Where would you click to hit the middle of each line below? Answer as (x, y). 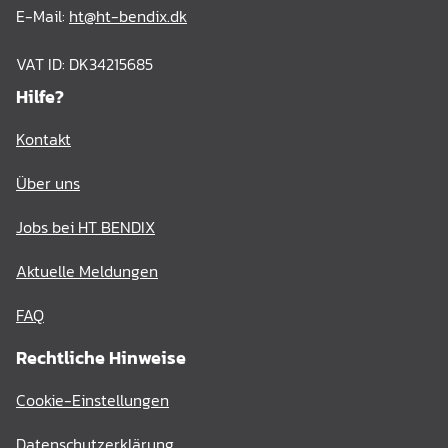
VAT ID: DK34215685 (84, 64)
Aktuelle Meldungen (87, 271)
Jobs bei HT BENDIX (85, 227)
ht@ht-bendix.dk (128, 16)
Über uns (48, 183)
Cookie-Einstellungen (92, 400)
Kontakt (43, 139)
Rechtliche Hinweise (101, 357)
